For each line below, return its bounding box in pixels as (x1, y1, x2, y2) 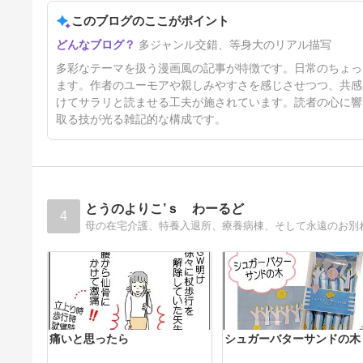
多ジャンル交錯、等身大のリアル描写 (139, 38, 332, 52)
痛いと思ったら (49, 333, 130, 346)
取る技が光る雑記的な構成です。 (56, 112, 227, 126)
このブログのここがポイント (70, 13, 229, 28)
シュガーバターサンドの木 (224, 333, 361, 346)
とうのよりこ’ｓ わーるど (85, 202, 245, 216)
